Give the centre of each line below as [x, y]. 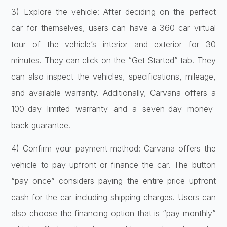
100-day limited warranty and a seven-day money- [113, 109]
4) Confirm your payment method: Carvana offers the [113, 149]
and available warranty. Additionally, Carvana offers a [113, 92]
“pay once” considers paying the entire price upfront [113, 181]
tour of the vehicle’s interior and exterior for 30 [113, 44]
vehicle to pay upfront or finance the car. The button [113, 165]
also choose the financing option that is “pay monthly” [113, 214]
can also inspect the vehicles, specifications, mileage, [113, 76]
